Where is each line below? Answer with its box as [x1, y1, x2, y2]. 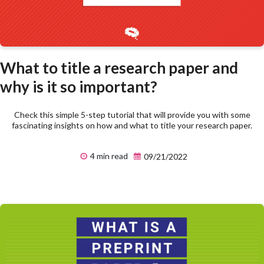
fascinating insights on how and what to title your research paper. [12, 120, 252, 130]
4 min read [88, 150, 128, 161]
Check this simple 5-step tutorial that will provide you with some [14, 109, 250, 120]
